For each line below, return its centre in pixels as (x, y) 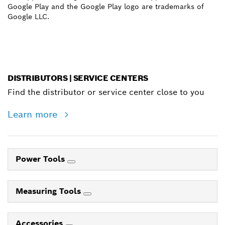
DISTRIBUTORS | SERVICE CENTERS (78, 78)
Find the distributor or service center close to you (106, 92)
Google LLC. (28, 17)
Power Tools (41, 159)
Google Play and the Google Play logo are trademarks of (106, 7)
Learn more (34, 115)
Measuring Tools (49, 191)
